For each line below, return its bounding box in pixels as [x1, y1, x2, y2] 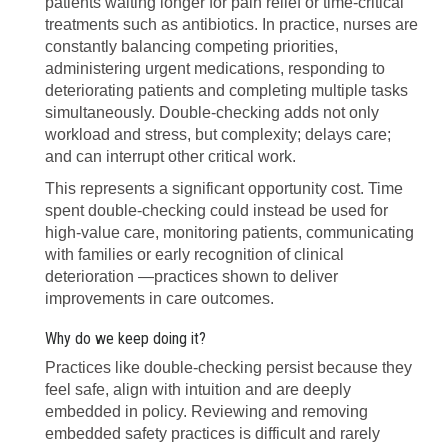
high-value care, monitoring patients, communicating [45, 224, 414, 241]
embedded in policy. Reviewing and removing [45, 403, 368, 420]
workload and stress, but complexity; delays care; [45, 126, 391, 143]
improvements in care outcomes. [45, 290, 274, 307]
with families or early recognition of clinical [45, 246, 344, 263]
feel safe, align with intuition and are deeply [45, 381, 351, 398]
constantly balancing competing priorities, [45, 38, 338, 55]
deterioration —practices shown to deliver [45, 268, 338, 285]
